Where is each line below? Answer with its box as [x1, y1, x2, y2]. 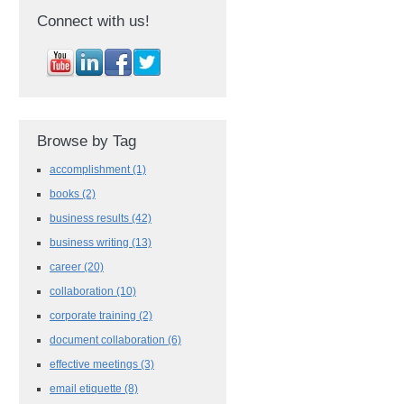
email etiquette [50, 381, 124, 394]
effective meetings [50, 357, 141, 370]
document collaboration [50, 333, 168, 345]
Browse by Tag [37, 132, 136, 150]
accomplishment [50, 162, 133, 175]
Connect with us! [37, 12, 150, 30]
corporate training [50, 308, 139, 321]
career [50, 260, 84, 272]
